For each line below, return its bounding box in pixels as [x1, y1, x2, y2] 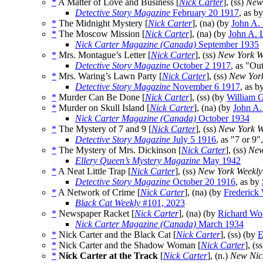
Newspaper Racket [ [56, 208, 134, 219]
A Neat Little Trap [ [56, 166, 131, 177]
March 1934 [196, 219, 244, 230]
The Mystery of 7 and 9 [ [56, 124, 151, 134]
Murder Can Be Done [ [56, 92, 145, 103]
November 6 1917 [170, 82, 240, 92]
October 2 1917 [170, 60, 231, 71]
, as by [235, 177, 262, 187]
